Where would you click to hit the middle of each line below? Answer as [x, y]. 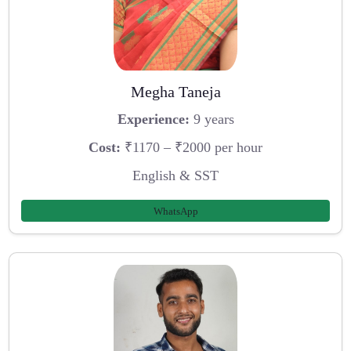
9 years [212, 119]
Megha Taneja [175, 91]
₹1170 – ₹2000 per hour [192, 148]
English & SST [175, 175]
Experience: [153, 119]
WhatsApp [175, 211]
